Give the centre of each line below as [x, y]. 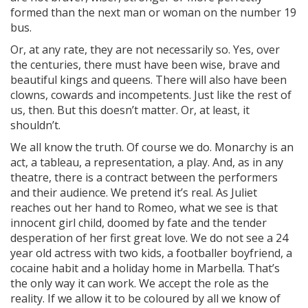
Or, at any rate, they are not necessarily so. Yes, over [145, 49]
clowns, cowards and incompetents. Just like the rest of [151, 95]
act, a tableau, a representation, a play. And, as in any [147, 162]
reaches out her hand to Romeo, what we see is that [144, 208]
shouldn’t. [35, 125]
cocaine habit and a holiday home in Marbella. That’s [145, 268]
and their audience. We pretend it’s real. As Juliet [134, 192]
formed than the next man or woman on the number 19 [153, 12]
